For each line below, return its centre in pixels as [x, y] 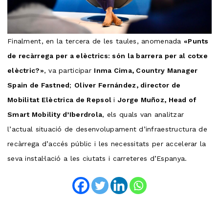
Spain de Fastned [39, 85]
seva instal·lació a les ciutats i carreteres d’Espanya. [97, 159]
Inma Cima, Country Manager [146, 71]
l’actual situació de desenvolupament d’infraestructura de [107, 129]
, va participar [69, 71]
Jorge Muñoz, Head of [157, 100]
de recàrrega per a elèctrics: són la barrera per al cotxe [108, 56]
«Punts [196, 41]
